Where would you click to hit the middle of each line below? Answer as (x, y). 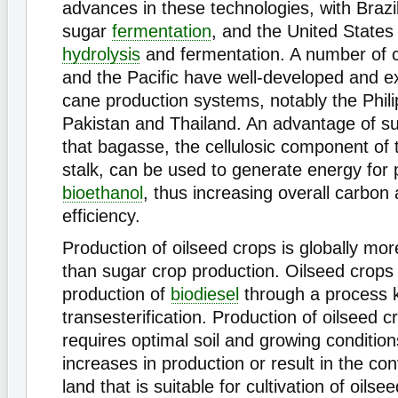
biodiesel (205, 294)
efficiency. (101, 216)
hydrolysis (101, 54)
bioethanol (103, 193)
